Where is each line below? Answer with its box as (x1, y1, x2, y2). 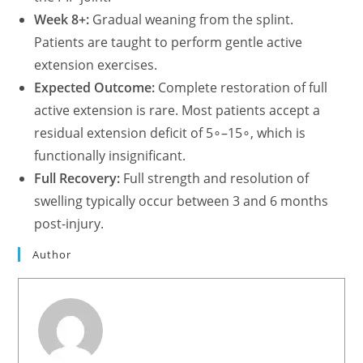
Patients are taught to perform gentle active (34, 33, 303, 51)
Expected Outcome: (34, 79, 156, 96)
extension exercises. (34, 56, 158, 74)
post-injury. (34, 215, 105, 233)
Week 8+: (34, 11, 90, 28)
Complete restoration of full (155, 79, 328, 96)
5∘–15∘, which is (206, 124, 306, 142)
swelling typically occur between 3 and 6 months (34, 192, 329, 210)
